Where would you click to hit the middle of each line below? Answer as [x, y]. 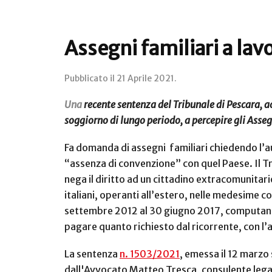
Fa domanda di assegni [115, 147]
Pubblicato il [90, 78]
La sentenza [92, 254]
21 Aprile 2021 [145, 78]
